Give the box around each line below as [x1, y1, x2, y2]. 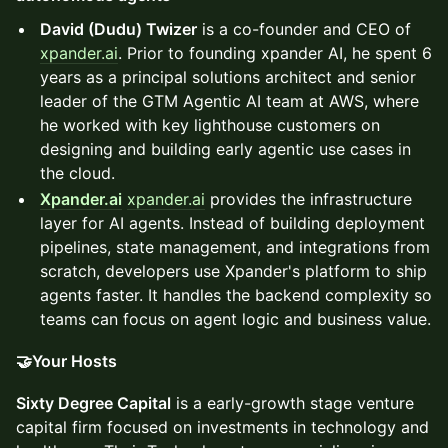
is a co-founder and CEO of [197, 19, 411, 39]
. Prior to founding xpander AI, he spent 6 [118, 43, 432, 63]
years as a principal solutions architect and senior [40, 67, 416, 87]
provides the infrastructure [205, 189, 412, 209]
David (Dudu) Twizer [40, 19, 197, 39]
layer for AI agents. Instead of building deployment [40, 213, 425, 233]
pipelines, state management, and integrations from [40, 237, 430, 257]
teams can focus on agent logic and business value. [40, 309, 431, 329]
